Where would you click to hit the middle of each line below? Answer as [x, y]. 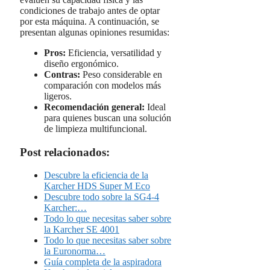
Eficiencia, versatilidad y [114, 52]
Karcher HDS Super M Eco [97, 186]
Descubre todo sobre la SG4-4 [102, 197]
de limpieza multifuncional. [96, 128]
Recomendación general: [94, 107]
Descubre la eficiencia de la [96, 175]
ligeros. [58, 96]
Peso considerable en [121, 74]
